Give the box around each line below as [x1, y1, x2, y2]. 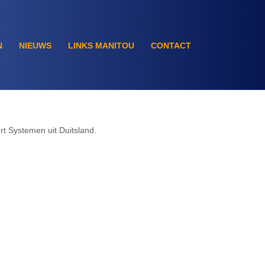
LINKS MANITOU [68, 41, 134, 51]
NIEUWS [19, 41, 51, 51]
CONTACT [151, 41, 191, 51]
